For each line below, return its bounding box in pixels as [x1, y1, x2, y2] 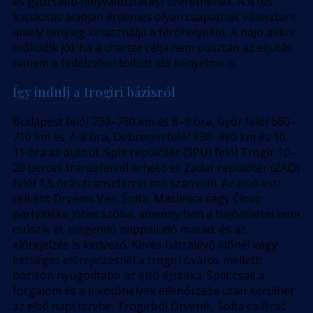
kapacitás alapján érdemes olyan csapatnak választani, [13, 8, 298, 24]
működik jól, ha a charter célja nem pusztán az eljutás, [13, 39, 295, 55]
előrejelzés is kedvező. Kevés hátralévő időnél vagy [13, 237, 277, 253]
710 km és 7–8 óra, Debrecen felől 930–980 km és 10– [13, 129, 292, 145]
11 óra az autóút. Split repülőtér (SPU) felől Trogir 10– [13, 145, 296, 161]
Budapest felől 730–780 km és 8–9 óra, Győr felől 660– [13, 114, 296, 130]
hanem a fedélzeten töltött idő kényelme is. [13, 54, 238, 71]
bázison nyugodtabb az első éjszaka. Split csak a [13, 268, 265, 284]
